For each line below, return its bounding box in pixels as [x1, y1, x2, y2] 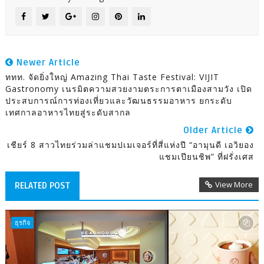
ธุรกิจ [14, 217, 30, 227]
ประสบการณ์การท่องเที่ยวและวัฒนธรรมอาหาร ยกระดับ [5, 94, 232, 106]
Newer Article [13, 57, 80, 68]
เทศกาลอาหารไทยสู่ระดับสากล [5, 106, 131, 118]
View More [215, 179, 253, 190]
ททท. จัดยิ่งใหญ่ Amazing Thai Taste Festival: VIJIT [5, 71, 219, 82]
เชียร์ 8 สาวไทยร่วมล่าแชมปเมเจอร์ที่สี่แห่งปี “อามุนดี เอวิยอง [7, 138, 255, 150]
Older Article [183, 124, 246, 136]
